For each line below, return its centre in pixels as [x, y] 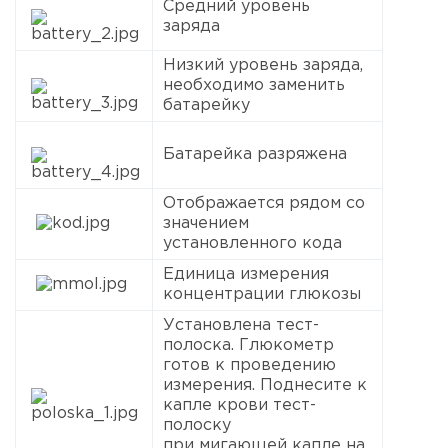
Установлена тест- [241, 325]
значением [206, 223]
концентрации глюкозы [262, 294]
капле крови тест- [239, 405]
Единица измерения [246, 274]
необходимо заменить [254, 85]
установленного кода [252, 243]
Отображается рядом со [264, 203]
